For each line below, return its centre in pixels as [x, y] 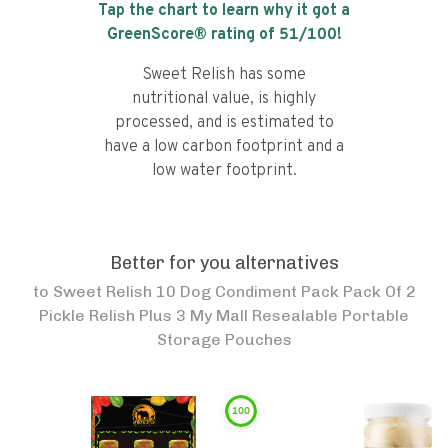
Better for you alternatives [224, 263]
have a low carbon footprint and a [224, 147]
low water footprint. [224, 171]
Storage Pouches [224, 339]
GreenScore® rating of [192, 35]
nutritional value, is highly [224, 99]
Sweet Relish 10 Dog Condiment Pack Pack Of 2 [234, 291]
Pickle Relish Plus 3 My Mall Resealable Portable [224, 315]
